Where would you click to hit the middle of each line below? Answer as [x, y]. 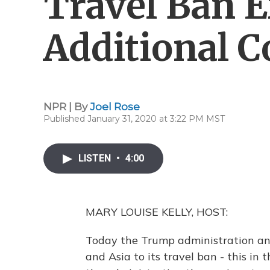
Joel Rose [115, 107]
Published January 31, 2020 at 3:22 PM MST [134, 119]
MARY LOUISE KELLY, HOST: [157, 212]
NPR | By [67, 107]
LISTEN [96, 158]
